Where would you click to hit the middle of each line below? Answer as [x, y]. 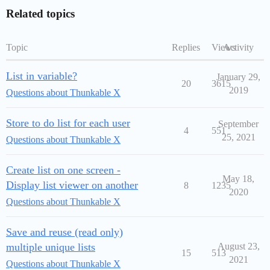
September [238, 124]
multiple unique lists [51, 247]
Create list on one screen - [63, 170]
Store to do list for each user [68, 123]
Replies [186, 47]
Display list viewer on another [72, 185]
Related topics [40, 13]
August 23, [238, 246]
